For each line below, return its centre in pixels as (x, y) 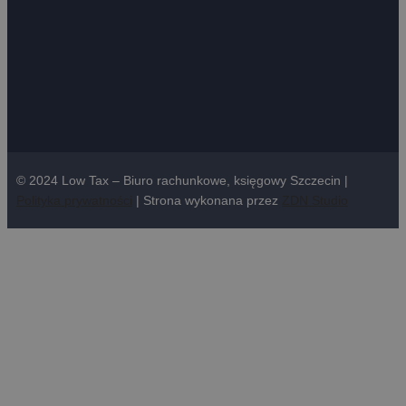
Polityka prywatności (74, 201)
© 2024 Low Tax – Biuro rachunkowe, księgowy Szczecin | (182, 181)
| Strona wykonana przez (207, 201)
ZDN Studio (315, 201)
